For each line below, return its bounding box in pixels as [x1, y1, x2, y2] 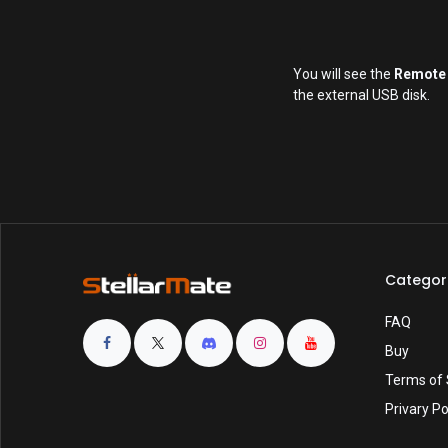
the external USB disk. [293, 87, 430, 103]
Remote [394, 66, 446, 82]
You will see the [293, 66, 394, 82]
